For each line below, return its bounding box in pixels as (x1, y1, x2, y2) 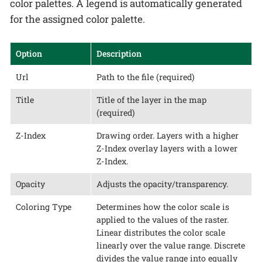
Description (96, 47, 142, 59)
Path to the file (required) (96, 71, 195, 82)
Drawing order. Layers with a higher (96, 129, 239, 141)
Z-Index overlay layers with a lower (96, 142, 237, 154)
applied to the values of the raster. (96, 213, 229, 225)
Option (15, 47, 42, 59)
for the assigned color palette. (10, 12, 145, 26)
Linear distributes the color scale (96, 226, 225, 238)
